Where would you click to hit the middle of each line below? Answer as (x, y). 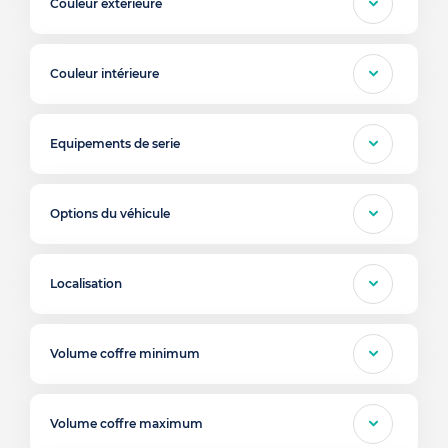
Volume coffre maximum (126, 423)
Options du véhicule (110, 213)
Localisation (86, 283)
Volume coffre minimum (125, 353)
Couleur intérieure (104, 73)
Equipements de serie (115, 143)
